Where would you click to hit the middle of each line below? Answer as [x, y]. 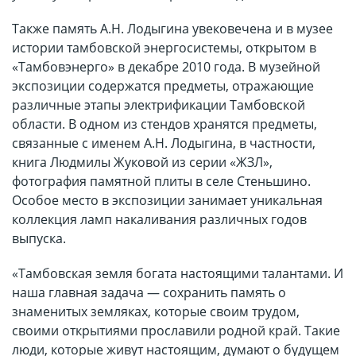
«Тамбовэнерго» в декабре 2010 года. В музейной [166, 67]
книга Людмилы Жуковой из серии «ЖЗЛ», [142, 163]
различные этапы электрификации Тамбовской [159, 105]
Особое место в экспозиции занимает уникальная [167, 201]
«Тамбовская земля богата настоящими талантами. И [178, 274]
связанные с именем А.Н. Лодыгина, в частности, [164, 143]
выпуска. [39, 239]
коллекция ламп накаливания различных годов [159, 220]
